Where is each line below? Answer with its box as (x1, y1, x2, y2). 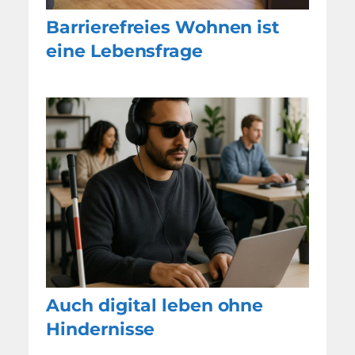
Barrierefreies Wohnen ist (46, 16, 280, 38)
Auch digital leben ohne (46, 294, 264, 316)
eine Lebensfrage (46, 40, 203, 62)
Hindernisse (46, 318, 155, 340)
